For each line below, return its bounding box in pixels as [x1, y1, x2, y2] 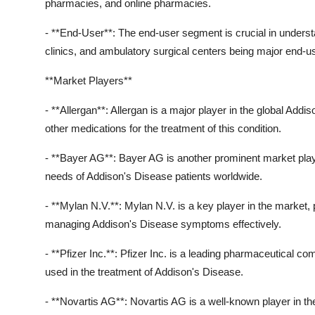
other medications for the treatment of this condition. [45, 122, 281, 134]
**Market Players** [45, 74, 132, 86]
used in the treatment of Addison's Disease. [45, 265, 243, 278]
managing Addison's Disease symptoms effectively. [45, 217, 281, 230]
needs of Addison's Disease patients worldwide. [45, 169, 262, 182]
